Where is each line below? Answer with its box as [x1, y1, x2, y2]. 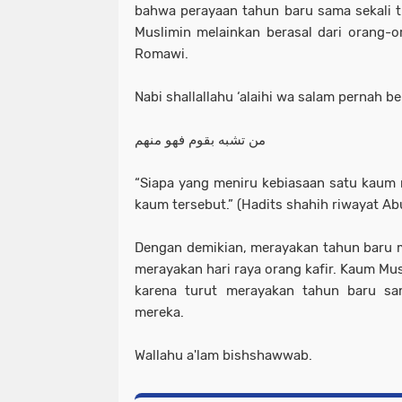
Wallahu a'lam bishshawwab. [135, 347, 312, 363]
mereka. [135, 304, 184, 320]
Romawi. [135, 46, 188, 62]
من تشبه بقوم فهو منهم [135, 132, 266, 148]
